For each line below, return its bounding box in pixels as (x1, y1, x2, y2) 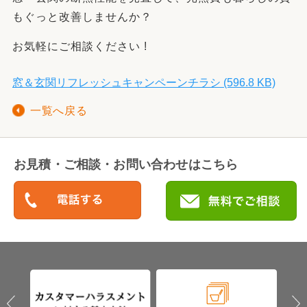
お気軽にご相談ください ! (12, 40, 147, 52)
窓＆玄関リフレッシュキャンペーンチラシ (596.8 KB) (12, 76, 275, 88)
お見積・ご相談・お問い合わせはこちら (14, 156, 238, 171)
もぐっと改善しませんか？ (12, 10, 152, 23)
